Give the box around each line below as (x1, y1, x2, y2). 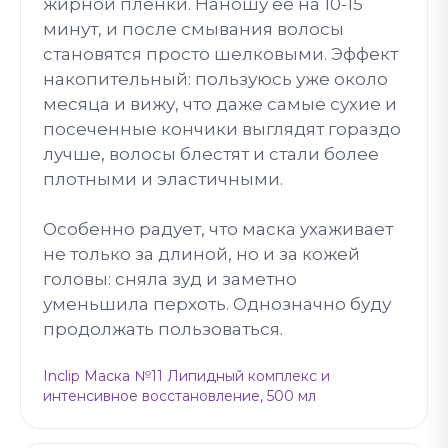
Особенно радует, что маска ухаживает (43, 218, 393, 239)
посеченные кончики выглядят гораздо (43, 118, 401, 139)
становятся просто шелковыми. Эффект (43, 43, 398, 64)
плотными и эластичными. (43, 168, 283, 189)
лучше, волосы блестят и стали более (43, 143, 379, 164)
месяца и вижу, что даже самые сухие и (43, 93, 397, 114)
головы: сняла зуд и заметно (43, 268, 297, 289)
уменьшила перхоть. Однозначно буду (43, 293, 391, 314)
